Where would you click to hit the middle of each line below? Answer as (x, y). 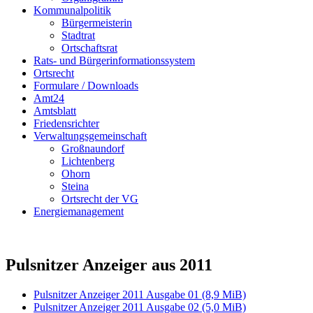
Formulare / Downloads (86, 86)
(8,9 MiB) (224, 294)
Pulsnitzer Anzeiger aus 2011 (109, 264)
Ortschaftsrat (89, 48)
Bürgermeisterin (97, 23)
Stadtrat (78, 35)
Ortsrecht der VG (100, 199)
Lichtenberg (88, 161)
